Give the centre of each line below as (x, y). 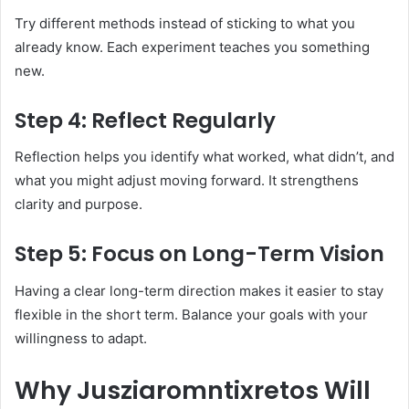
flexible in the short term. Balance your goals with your (191, 314)
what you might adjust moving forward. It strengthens (187, 181)
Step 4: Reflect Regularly (145, 120)
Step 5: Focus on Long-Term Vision (199, 254)
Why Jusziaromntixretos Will (193, 390)
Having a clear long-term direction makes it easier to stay (199, 290)
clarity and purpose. (79, 204)
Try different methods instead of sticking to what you (185, 23)
